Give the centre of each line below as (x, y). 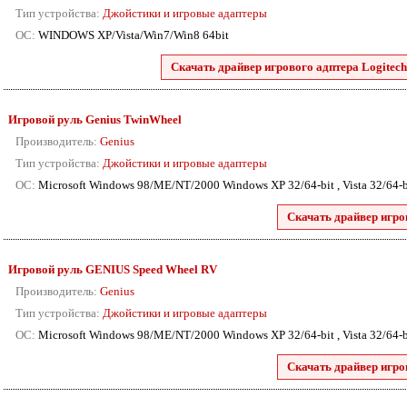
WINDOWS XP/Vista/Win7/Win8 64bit (132, 35)
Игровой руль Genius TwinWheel (95, 119)
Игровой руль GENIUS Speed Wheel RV (113, 269)
